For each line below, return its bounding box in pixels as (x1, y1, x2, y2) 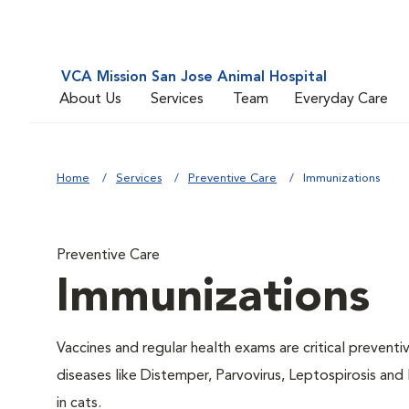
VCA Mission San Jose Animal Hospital (61, 70, 327, 85)
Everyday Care (294, 91, 388, 107)
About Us (59, 91, 121, 107)
